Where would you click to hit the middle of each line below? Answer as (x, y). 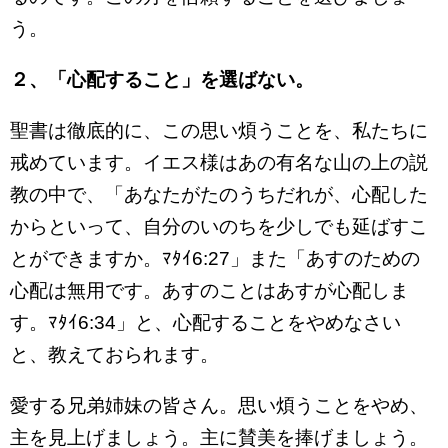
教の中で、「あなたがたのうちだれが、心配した (219, 194)
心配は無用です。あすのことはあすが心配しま (209, 290)
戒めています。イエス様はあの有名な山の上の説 (219, 162)
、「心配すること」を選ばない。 (171, 79)
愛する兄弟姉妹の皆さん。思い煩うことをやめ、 (219, 405)
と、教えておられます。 (114, 354)
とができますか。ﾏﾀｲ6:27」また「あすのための (215, 258)
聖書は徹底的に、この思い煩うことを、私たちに (219, 130)
